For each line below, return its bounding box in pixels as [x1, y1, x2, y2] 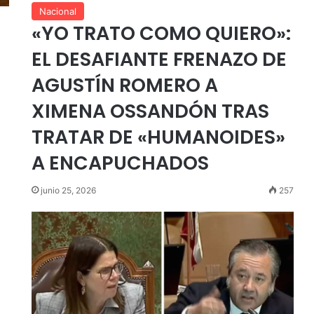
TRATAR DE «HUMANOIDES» [31, 123, 285, 150]
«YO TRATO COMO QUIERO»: [31, 20, 291, 46]
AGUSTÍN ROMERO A [31, 71, 218, 98]
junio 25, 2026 [40, 184, 96, 196]
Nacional [39, 5, 76, 17]
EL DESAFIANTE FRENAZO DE [31, 46, 287, 72]
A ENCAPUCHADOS [31, 149, 209, 176]
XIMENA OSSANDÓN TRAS [31, 97, 269, 124]
